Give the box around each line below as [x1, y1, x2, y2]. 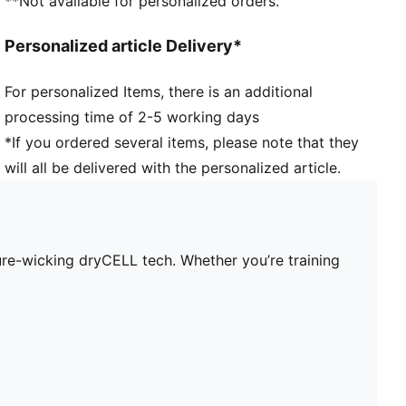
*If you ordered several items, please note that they [5, 132, 360, 151]
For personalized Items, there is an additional [5, 82, 314, 101]
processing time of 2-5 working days [5, 107, 260, 126]
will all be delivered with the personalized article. [5, 158, 342, 177]
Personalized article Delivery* [5, 36, 243, 56]
